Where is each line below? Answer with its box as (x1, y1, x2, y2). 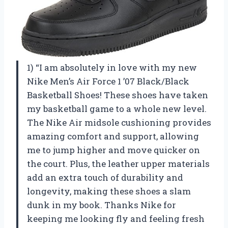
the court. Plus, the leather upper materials (27, 158, 210, 170)
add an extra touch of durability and (27, 172, 183, 184)
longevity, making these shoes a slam (27, 185, 191, 197)
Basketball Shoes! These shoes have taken (27, 89, 208, 101)
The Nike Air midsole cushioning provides (27, 117, 211, 129)
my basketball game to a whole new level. (27, 103, 207, 115)
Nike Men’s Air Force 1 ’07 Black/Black (27, 75, 189, 88)
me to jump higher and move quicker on (27, 144, 200, 156)
